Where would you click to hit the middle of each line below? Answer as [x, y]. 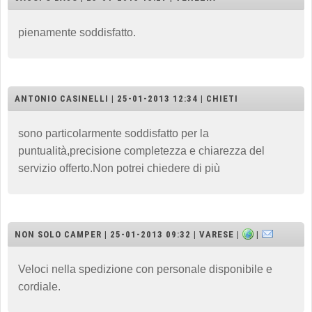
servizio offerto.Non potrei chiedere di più [119, 168]
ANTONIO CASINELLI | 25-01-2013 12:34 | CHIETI [126, 98]
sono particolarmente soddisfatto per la [114, 133]
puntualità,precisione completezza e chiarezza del [141, 150]
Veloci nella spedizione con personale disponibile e [145, 269]
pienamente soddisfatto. [77, 32]
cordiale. [39, 286]
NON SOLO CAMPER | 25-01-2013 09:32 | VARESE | [128, 234]
